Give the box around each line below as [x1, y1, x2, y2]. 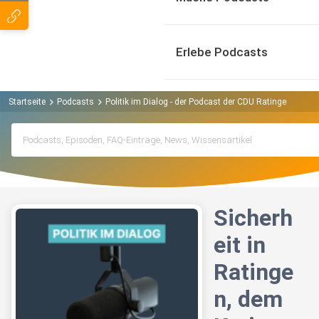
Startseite [9, 96, 46, 107]
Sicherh [214, 204, 293, 232]
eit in [214, 231, 266, 259]
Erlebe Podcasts [176, 45, 268, 59]
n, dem [214, 286, 283, 313]
